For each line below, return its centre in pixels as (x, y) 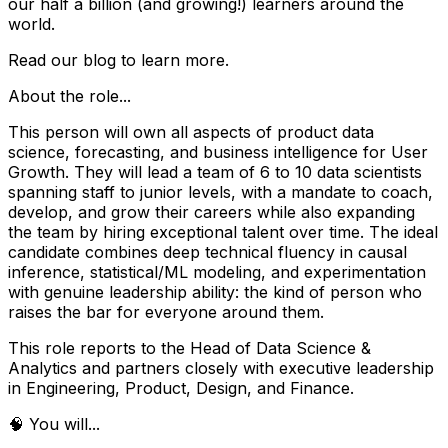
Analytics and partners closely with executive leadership (221, 367)
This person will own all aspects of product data (191, 131)
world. (31, 23)
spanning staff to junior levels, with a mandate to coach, (220, 191)
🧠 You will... (54, 423)
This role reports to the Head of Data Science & (189, 347)
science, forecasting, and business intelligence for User (218, 151)
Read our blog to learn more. (118, 59)
